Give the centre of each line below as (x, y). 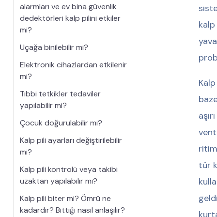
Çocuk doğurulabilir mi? (61, 123)
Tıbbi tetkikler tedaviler (60, 94)
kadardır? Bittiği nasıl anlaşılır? (72, 210)
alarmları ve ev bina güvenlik (68, 7)
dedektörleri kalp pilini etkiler (70, 18)
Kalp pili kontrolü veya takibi (69, 169)
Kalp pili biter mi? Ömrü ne (65, 198)
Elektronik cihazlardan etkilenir (73, 65)
